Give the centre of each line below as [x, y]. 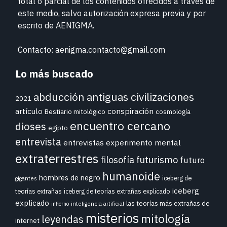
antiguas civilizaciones [140, 97]
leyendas [63, 219]
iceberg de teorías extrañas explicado [117, 191]
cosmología [173, 111]
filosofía [118, 160]
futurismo [157, 159]
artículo [29, 111]
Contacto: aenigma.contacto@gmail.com [91, 49]
